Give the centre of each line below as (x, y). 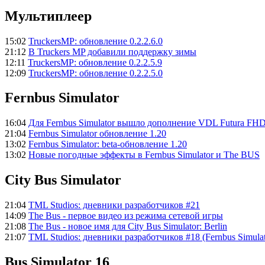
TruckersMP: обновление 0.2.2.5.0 (96, 73)
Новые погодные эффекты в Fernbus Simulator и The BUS (144, 155)
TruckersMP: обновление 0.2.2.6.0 (96, 41)
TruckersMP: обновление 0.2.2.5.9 (95, 62)
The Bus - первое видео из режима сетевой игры (126, 216)
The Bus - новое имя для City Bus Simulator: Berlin (128, 227)
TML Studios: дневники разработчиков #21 (114, 205)
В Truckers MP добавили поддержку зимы (112, 51)
